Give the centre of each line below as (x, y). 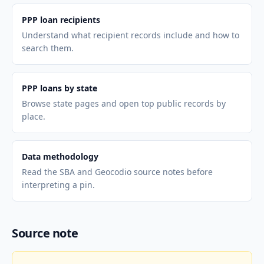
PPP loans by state (60, 88)
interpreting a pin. (58, 185)
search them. (48, 48)
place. (34, 116)
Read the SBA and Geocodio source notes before (117, 172)
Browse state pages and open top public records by (124, 103)
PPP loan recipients (61, 20)
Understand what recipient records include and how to (131, 35)
